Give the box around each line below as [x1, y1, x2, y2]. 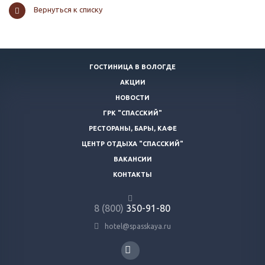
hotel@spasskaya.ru [105, 222, 171, 231]
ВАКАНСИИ [113, 156, 152, 163]
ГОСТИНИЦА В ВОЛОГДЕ [89, 63, 176, 71]
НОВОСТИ [115, 94, 150, 102]
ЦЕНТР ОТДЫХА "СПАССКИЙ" [82, 140, 183, 148]
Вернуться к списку [34, 5, 102, 14]
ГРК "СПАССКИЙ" [103, 109, 162, 117]
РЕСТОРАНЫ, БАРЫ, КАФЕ [88, 125, 177, 132]
